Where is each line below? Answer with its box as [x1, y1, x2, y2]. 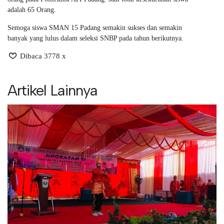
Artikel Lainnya [7, 81, 97, 99]
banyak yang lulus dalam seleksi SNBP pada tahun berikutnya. [7, 34, 183, 42]
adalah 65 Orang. [7, 6, 56, 13]
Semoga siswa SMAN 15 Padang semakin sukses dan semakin [7, 24, 182, 31]
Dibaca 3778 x [18, 52, 66, 60]
